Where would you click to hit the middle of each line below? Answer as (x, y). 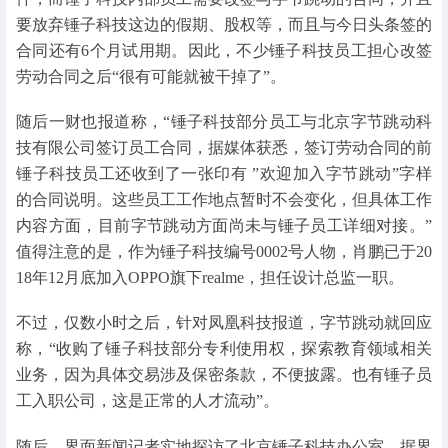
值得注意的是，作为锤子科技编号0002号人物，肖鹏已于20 (224, 252)
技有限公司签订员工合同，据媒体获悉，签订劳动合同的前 (224, 148)
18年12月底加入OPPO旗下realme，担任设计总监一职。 (210, 278)
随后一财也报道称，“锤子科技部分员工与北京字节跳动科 (224, 122)
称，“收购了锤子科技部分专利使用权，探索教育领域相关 (224, 349)
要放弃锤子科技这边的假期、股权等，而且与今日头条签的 (224, 25)
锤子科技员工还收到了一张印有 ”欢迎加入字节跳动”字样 (224, 174)
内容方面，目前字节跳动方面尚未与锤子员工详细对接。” (224, 226)
